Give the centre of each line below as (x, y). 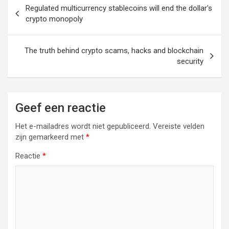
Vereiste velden (179, 126)
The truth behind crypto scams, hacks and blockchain (114, 51)
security (190, 61)
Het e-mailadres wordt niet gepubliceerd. (83, 126)
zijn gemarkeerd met (51, 137)
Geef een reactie (61, 108)
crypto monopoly (54, 19)
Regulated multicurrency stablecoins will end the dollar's (119, 8)
